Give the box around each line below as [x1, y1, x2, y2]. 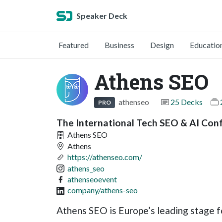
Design [150, 40, 174, 50]
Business [105, 40, 134, 50]
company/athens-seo [67, 185, 138, 195]
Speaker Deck [76, 11, 127, 20]
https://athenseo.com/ [67, 152, 142, 162]
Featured [58, 40, 89, 50]
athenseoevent [67, 174, 117, 184]
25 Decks [170, 97, 203, 107]
